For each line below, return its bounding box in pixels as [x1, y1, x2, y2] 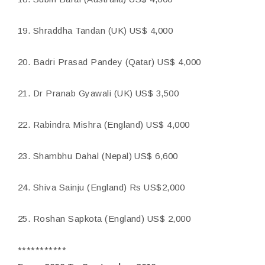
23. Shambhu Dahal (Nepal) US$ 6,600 [18, 151, 178, 161]
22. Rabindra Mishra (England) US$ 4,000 [18, 119, 190, 130]
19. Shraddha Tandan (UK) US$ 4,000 [18, 25, 173, 35]
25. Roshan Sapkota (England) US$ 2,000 [18, 214, 191, 224]
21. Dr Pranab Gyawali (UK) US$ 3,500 [18, 88, 179, 98]
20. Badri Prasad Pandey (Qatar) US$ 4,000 [18, 57, 201, 67]
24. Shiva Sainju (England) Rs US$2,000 [18, 182, 185, 192]
